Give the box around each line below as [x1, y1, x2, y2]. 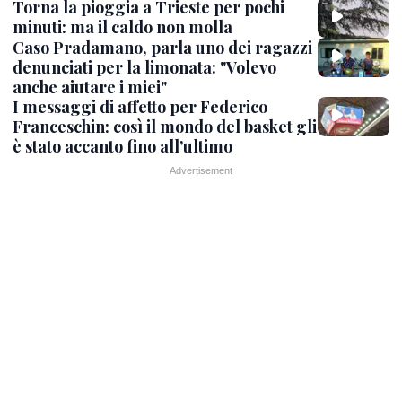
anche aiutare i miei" [13, 75, 167, 98]
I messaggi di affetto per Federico [13, 95, 267, 118]
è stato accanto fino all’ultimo [13, 135, 232, 157]
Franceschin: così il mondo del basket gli [13, 115, 317, 137]
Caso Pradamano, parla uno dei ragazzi [13, 36, 312, 58]
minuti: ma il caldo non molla [13, 16, 232, 39]
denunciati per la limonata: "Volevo [13, 56, 276, 78]
